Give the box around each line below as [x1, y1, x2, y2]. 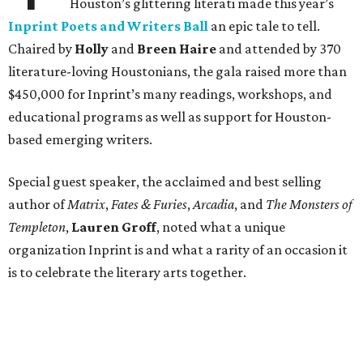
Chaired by [8, 40, 75, 57]
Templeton [8, 218, 66, 235]
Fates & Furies [111, 195, 187, 212]
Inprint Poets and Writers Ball [8, 17, 208, 34]
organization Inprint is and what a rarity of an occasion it [8, 241, 348, 258]
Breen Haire [137, 40, 216, 57]
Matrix [67, 195, 105, 212]
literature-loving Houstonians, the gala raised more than [8, 62, 347, 79]
